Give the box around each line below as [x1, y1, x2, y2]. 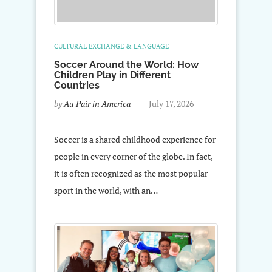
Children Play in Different [54, 69, 171, 81]
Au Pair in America [64, 97, 131, 109]
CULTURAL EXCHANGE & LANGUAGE [54, 41, 169, 50]
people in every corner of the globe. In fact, [54, 150, 212, 162]
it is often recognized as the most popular [54, 167, 208, 179]
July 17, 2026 [149, 97, 194, 109]
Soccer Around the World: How [54, 58, 199, 70]
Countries [54, 79, 100, 91]
